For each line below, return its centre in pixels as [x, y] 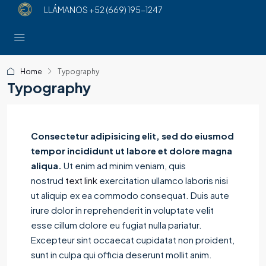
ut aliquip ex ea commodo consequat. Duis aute [130, 195]
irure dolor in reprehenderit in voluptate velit [122, 210]
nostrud [48, 180]
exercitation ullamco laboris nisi [163, 180]
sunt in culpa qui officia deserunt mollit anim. [121, 254]
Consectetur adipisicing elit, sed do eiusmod [132, 135]
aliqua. [46, 165]
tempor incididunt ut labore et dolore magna [132, 150]
